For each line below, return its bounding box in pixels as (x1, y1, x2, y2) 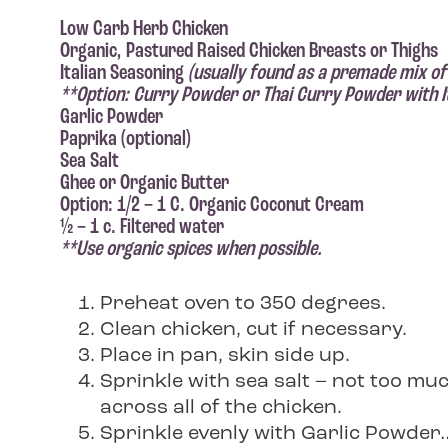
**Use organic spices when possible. (60, 238, 322, 261)
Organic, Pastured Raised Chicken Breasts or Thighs (60, 40, 438, 63)
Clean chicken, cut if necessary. (100, 320, 407, 340)
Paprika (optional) (60, 128, 191, 151)
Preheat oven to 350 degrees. (100, 294, 386, 314)
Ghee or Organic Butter (60, 172, 229, 195)
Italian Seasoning (60, 62, 184, 85)
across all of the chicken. (100, 398, 342, 418)
